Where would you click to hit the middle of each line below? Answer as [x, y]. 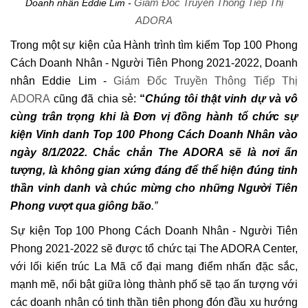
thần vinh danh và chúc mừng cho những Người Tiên [154, 188]
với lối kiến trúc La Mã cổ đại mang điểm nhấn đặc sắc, [154, 266]
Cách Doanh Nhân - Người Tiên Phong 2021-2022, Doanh [154, 63]
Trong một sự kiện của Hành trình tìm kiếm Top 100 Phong [154, 45]
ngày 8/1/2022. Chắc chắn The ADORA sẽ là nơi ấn [154, 152]
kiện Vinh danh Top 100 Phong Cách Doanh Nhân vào [154, 134]
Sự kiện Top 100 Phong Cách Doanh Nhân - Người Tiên [154, 230]
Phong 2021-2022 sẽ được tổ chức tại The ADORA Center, [154, 248]
